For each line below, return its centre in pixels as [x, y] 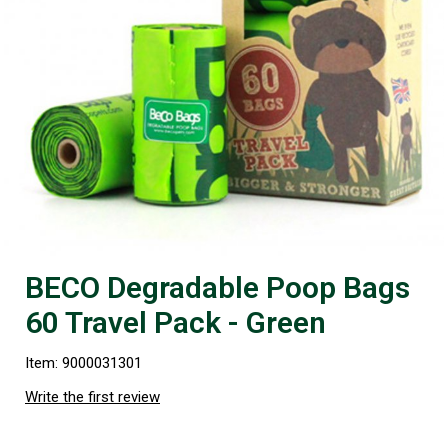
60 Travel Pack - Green [175, 322]
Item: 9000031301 [83, 362]
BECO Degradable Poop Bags [217, 287]
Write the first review [92, 396]
